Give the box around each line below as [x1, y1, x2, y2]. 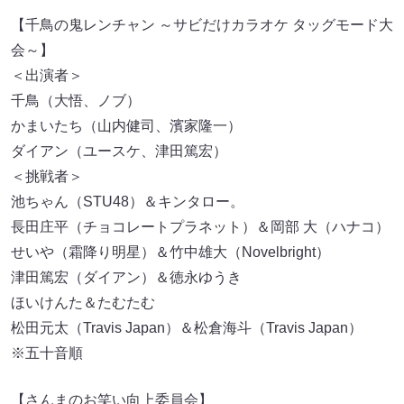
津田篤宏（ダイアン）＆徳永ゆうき [11, 270, 242, 286]
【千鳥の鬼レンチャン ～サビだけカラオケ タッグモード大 [11, 17, 393, 33]
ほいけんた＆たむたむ [11, 295, 155, 311]
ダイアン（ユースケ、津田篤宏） [11, 143, 227, 160]
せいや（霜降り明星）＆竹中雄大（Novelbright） [11, 244, 330, 261]
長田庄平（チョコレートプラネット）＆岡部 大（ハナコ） [11, 219, 390, 235]
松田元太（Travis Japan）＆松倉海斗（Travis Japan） [11, 320, 363, 336]
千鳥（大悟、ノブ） [11, 93, 141, 109]
